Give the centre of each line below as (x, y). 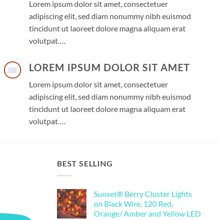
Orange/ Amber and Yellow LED (147, 213)
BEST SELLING (85, 164)
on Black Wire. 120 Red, (133, 203)
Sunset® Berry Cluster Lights (143, 193)
